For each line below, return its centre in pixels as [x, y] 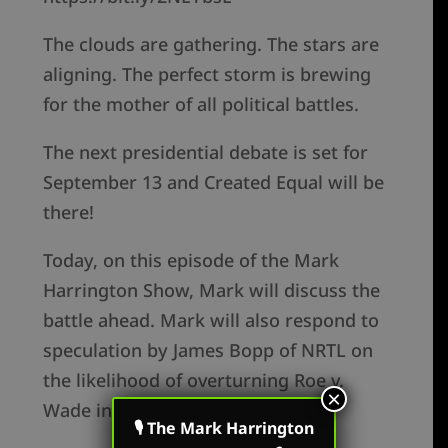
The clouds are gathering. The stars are [211, 44]
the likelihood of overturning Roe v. [194, 380]
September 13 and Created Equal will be [214, 182]
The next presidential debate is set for [206, 152]
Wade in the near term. [142, 410]
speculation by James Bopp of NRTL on [208, 350]
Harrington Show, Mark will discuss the [212, 290]
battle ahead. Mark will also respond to [211, 320]
